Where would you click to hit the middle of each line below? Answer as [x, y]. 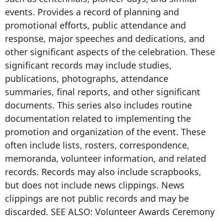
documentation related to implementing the [98, 119]
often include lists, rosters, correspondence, [97, 145]
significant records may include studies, [88, 65]
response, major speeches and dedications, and [105, 39]
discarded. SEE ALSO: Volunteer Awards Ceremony [110, 212]
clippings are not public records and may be [97, 199]
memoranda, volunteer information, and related [106, 159]
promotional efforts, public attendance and [95, 25]
